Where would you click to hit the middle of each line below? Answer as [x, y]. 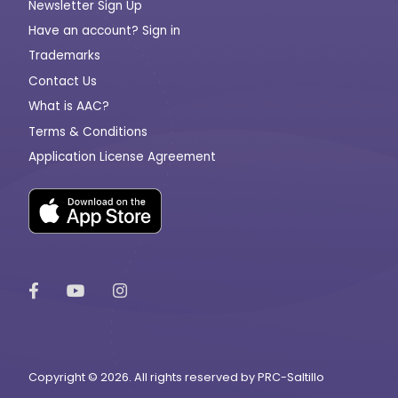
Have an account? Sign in [104, 31]
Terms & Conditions [88, 131]
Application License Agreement [122, 156]
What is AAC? [69, 107]
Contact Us [63, 81]
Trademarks [64, 56]
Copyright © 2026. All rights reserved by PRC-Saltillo [176, 378]
